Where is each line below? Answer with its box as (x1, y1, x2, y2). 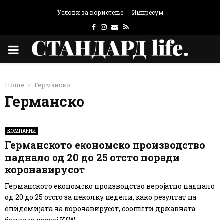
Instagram (106, 22, 143, 31)
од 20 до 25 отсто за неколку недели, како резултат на (5, 192, 196, 202)
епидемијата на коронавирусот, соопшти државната (5, 204, 195, 213)
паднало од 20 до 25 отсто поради (5, 151, 180, 164)
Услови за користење (57, 8, 123, 16)
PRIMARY (7, 41, 63, 57)
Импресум (131, 8, 163, 16)
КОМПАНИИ (7, 128, 36, 134)
